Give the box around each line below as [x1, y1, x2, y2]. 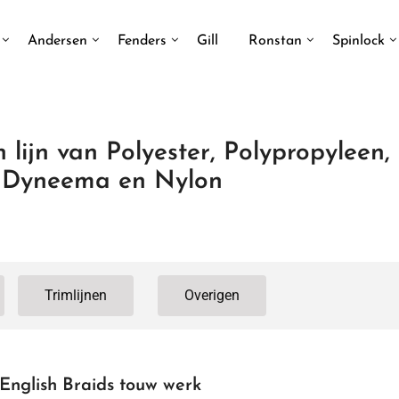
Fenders [118, 33, 167, 48]
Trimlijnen [45, 287, 108, 304]
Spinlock [332, 33, 385, 48]
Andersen [28, 33, 87, 48]
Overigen [183, 287, 240, 304]
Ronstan [248, 33, 302, 48]
